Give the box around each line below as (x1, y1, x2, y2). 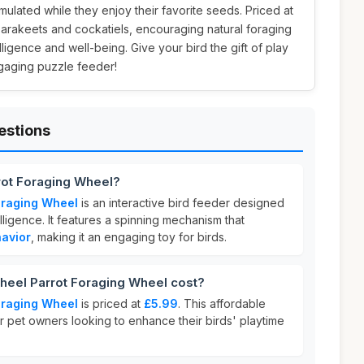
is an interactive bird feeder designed (78, 196, 284, 210)
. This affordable (178, 297, 266, 310)
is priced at (78, 297, 144, 310)
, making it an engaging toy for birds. (31, 230, 227, 244)
